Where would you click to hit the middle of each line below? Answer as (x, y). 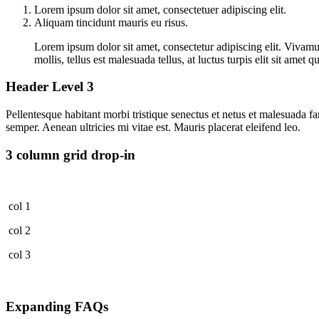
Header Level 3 (50, 87)
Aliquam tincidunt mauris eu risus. (111, 22)
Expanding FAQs (57, 307)
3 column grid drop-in (70, 155)
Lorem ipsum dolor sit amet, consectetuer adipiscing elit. (160, 9)
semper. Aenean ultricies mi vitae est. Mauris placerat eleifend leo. (153, 127)
